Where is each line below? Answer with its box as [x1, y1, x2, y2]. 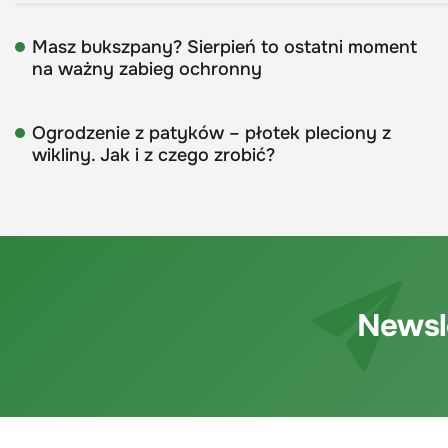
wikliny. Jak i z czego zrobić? [32, 143, 275, 166]
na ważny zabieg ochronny [32, 57, 262, 80]
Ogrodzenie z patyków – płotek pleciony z [32, 121, 391, 144]
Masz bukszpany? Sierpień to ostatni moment [32, 35, 417, 58]
